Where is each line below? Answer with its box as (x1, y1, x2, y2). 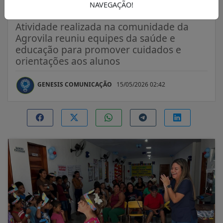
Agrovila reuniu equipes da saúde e (15, 31, 175, 45)
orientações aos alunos (15, 54, 120, 68)
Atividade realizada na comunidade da (15, 19, 189, 33)
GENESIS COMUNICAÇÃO (37, 80, 112, 89)
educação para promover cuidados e (15, 42, 181, 56)
